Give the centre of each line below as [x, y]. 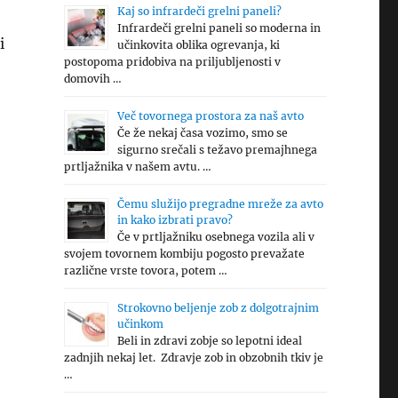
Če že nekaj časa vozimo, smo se [202, 133]
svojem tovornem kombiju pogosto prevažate [184, 254]
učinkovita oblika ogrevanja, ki [198, 45]
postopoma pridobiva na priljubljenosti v [172, 62]
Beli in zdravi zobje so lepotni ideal [209, 341]
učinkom [140, 324]
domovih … [92, 79]
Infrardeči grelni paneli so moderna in [219, 28]
